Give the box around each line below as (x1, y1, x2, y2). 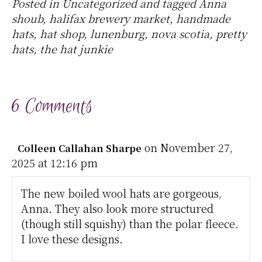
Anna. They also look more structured (21, 200, 213, 216)
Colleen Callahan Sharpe (18, 141, 142, 155)
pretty (216, 25, 247, 41)
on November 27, (144, 139, 233, 155)
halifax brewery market (49, 10, 170, 26)
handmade (176, 10, 230, 26)
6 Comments (12, 93, 92, 119)
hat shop (40, 25, 84, 41)
